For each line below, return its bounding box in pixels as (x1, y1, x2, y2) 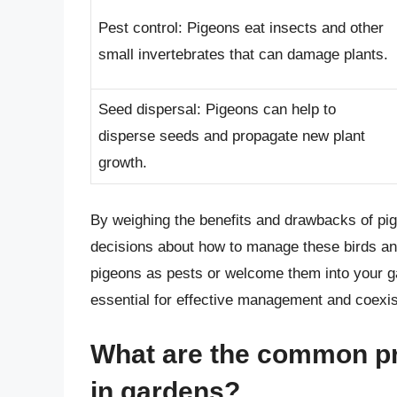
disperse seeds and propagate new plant (98, 128, 365, 145)
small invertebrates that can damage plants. (98, 46, 388, 64)
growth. (98, 154, 147, 172)
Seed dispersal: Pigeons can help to (98, 101, 336, 119)
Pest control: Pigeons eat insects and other (98, 19, 384, 37)
